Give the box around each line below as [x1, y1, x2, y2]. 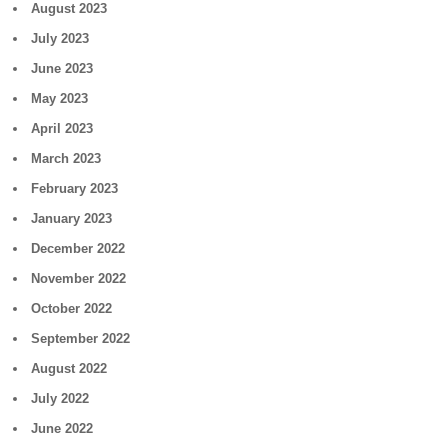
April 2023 [31, 121, 94, 136]
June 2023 [31, 61, 94, 76]
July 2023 [31, 31, 90, 46]
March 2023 [31, 151, 102, 166]
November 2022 [31, 271, 127, 286]
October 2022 [31, 301, 113, 316]
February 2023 [31, 181, 119, 196]
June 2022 [31, 421, 94, 436]
